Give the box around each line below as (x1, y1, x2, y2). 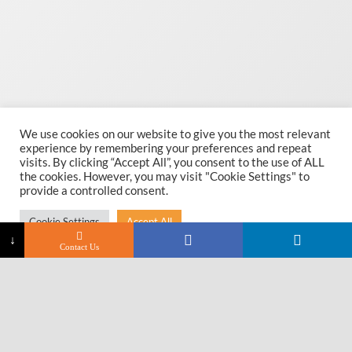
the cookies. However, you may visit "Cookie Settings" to (20, 170, 310, 183)
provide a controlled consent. (20, 184, 168, 197)
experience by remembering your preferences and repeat (20, 141, 312, 155)
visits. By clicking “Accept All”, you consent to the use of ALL (20, 156, 324, 169)
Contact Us (59, 242, 99, 251)
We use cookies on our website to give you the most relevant (20, 127, 331, 141)
